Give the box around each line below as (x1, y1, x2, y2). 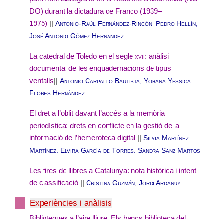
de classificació (29, 179, 78, 187)
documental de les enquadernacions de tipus (29, 65, 171, 73)
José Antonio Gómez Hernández (29, 32, 124, 40)
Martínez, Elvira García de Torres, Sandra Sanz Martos (29, 146, 200, 154)
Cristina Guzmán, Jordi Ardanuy (86, 179, 181, 187)
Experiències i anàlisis (30, 198, 112, 208)
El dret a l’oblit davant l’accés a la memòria (29, 109, 165, 118)
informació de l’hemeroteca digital (29, 134, 135, 142)
